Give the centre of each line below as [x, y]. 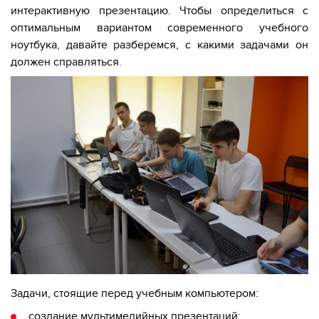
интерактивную [55, 11]
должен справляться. [66, 62]
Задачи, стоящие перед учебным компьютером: [135, 294]
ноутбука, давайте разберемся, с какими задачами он [159, 45]
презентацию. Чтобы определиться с [203, 11]
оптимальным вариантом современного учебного [159, 28]
